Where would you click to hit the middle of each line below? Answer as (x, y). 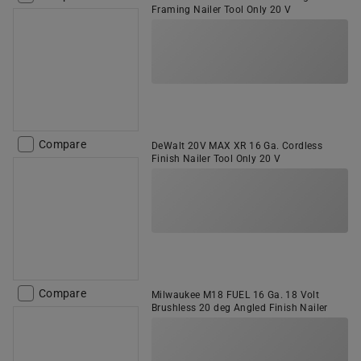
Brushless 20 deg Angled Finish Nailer (240, 308)
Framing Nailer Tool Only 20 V (222, 10)
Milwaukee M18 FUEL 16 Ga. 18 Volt (236, 295)
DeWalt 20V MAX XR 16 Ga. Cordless (237, 146)
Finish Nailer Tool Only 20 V (216, 159)
